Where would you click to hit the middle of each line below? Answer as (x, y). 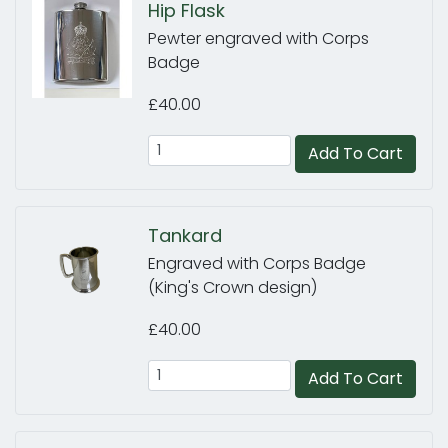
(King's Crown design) (232, 287)
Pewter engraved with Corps (258, 38)
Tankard (185, 235)
